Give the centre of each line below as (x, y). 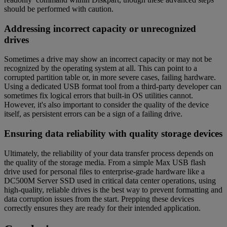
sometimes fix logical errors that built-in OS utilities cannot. (99, 96)
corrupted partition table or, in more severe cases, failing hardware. (110, 78)
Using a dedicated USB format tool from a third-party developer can (113, 87)
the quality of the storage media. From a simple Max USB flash (105, 162)
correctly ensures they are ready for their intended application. (102, 208)
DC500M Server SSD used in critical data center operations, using (110, 180)
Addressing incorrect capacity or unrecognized (100, 28)
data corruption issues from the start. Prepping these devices (99, 199)
